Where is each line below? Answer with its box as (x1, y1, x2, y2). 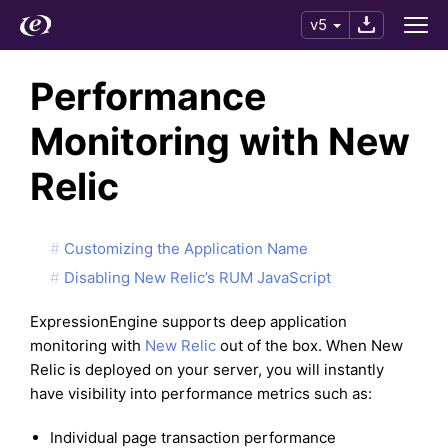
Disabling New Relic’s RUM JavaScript (64, 267, 331, 287)
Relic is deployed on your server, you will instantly (30, 359, 384, 379)
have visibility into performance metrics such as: (30, 383, 372, 403)
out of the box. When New (216, 335, 403, 355)
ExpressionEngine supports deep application (30, 311, 347, 331)
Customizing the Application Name (64, 238, 308, 258)
